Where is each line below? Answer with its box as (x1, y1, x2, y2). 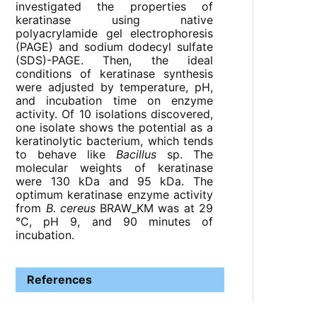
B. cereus (45, 201, 96, 216)
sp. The (156, 147, 213, 162)
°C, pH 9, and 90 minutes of (16, 214, 213, 229)
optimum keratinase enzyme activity (16, 188, 213, 202)
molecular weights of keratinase (16, 161, 213, 175)
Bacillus (115, 147, 156, 162)
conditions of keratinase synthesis (16, 67, 213, 81)
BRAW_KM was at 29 (95, 201, 213, 216)
